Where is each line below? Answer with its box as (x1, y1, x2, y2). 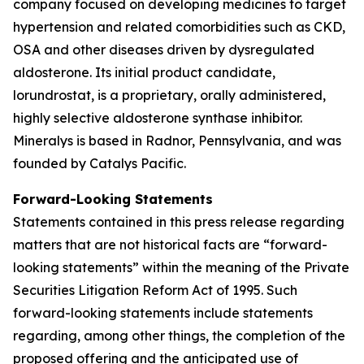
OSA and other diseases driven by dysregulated (13, 41, 314, 58)
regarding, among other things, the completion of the (13, 327, 345, 344)
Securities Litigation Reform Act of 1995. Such (13, 282, 297, 298)
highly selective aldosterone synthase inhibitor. (13, 110, 302, 126)
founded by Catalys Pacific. (13, 155, 186, 171)
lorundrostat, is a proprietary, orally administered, (13, 87, 326, 103)
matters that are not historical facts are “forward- (13, 236, 327, 253)
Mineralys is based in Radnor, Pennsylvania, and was (13, 132, 341, 149)
